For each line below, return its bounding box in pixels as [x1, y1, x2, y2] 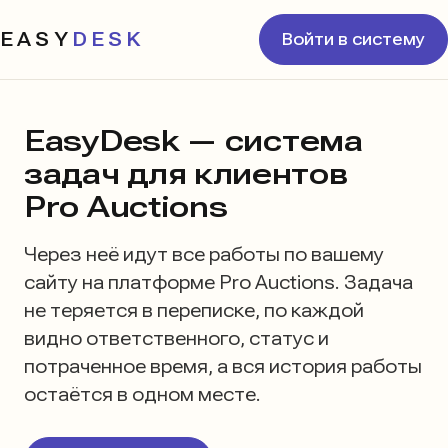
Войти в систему [282, 30, 425, 49]
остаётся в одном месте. [24, 384, 261, 405]
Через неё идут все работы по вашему [24, 244, 384, 265]
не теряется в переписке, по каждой [24, 300, 364, 321]
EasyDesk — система [24, 123, 363, 158]
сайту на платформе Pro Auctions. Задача [24, 272, 413, 293]
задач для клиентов [24, 156, 348, 191]
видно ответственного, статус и [24, 328, 329, 349]
